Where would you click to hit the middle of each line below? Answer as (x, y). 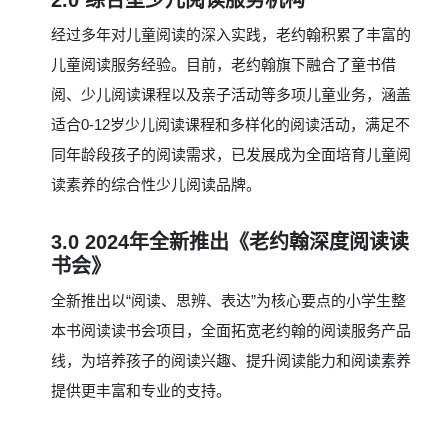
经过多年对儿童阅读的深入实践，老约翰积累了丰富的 (231, 35)
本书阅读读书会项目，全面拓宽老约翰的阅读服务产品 (231, 331)
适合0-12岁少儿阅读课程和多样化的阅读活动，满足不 (230, 125)
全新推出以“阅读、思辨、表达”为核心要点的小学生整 (228, 301)
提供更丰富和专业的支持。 (141, 391)
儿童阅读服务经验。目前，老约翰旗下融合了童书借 (223, 65)
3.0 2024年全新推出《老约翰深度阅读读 (230, 242)
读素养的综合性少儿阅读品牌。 (156, 185)
